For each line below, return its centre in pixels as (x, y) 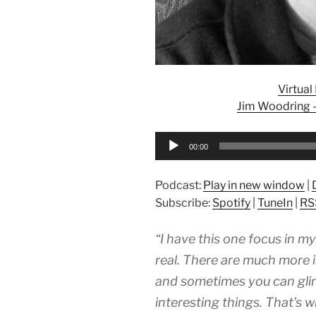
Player (171, 156)
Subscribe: (184, 202)
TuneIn (275, 202)
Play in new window (254, 185)
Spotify (231, 202)
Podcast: (179, 185)
